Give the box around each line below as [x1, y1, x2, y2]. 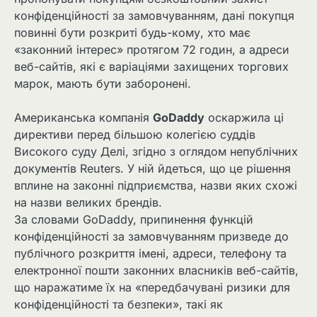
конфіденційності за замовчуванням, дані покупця [14, 8, 294, 23]
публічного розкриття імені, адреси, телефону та [14, 246, 287, 261]
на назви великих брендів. [14, 195, 162, 210]
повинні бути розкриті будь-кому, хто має [14, 25, 250, 40]
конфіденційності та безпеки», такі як [14, 297, 223, 312]
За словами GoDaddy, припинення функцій [14, 212, 253, 227]
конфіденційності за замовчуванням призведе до [14, 229, 289, 244]
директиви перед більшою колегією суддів [14, 127, 255, 142]
